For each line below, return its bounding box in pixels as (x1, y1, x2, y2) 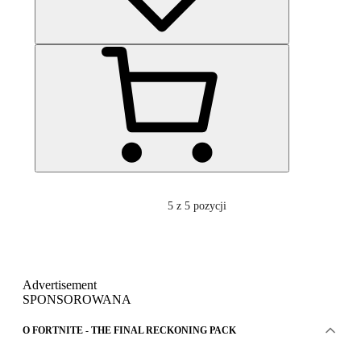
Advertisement (23, 277, 97, 292)
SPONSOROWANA (23, 292, 131, 306)
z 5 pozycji (176, 199, 226, 212)
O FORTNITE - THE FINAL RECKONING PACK (23, 324, 236, 336)
